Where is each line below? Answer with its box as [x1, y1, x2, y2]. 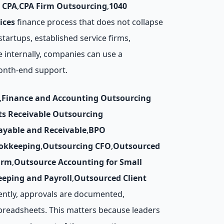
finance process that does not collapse [15, 16, 163, 27]
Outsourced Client [74, 172, 146, 183]
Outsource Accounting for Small [14, 156, 142, 167]
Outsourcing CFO [42, 140, 111, 151]
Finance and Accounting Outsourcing [1, 92, 151, 103]
